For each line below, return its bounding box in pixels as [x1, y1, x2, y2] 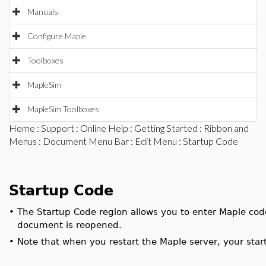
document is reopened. [17, 220, 122, 230]
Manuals [27, 7, 58, 17]
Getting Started [134, 122, 198, 134]
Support [41, 122, 74, 134]
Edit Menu [135, 135, 177, 147]
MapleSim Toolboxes [27, 104, 99, 114]
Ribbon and [204, 122, 249, 134]
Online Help [80, 122, 128, 134]
